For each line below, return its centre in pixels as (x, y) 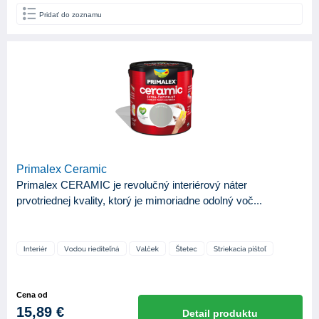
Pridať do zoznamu (70, 15)
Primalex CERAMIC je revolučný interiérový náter (132, 185)
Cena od (32, 295)
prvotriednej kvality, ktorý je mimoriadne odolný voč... (139, 201)
